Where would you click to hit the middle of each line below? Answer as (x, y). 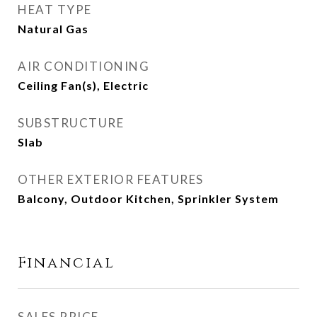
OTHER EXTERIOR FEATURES (111, 179)
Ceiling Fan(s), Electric (83, 85)
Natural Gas (53, 29)
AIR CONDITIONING (83, 66)
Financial (67, 263)
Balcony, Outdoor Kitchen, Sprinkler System (148, 198)
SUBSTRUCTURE (71, 123)
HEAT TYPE (55, 10)
